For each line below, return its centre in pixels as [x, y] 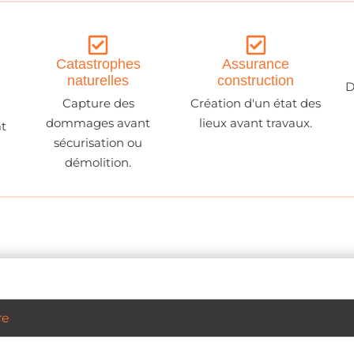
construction [256, 81]
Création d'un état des [256, 104]
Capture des [98, 104]
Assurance [256, 64]
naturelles [98, 81]
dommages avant [98, 123]
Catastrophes [98, 64]
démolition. [98, 163]
